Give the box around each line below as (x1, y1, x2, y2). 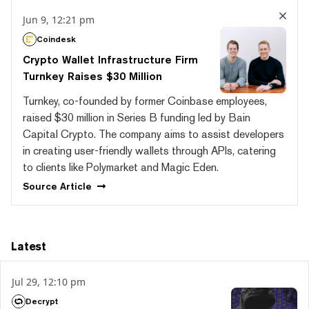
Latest (11, 240, 46, 254)
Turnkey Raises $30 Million (23, 69, 162, 83)
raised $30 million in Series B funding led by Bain (23, 110, 250, 124)
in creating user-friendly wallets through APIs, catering (23, 143, 276, 157)
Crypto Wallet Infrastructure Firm (23, 52, 198, 66)
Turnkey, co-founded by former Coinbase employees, (23, 94, 267, 108)
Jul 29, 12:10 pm (12, 275, 86, 289)
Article (60, 181, 92, 192)
